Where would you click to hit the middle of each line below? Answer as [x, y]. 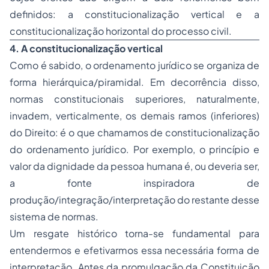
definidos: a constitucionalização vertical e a [134, 14]
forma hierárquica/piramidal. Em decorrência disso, [134, 82]
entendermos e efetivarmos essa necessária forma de [134, 250]
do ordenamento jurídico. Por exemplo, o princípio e [134, 149]
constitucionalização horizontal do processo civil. [121, 31]
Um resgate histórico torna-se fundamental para [134, 233]
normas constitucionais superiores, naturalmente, [134, 99]
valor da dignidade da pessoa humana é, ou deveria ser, [134, 166]
